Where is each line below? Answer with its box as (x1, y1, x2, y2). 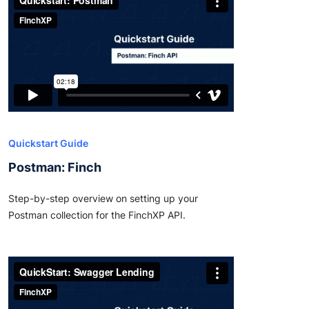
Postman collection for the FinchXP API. (8, 209, 186, 221)
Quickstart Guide (8, 137, 88, 149)
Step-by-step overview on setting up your (8, 192, 198, 204)
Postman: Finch (8, 160, 101, 175)
